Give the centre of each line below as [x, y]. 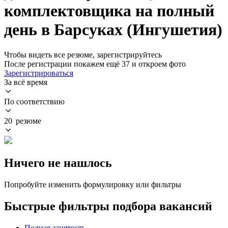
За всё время [26, 82]
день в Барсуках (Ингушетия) [113, 30]
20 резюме [23, 121]
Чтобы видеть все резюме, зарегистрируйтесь [83, 54]
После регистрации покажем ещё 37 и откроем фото [95, 64]
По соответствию [34, 101]
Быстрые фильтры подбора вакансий [108, 206]
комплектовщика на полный [109, 11]
